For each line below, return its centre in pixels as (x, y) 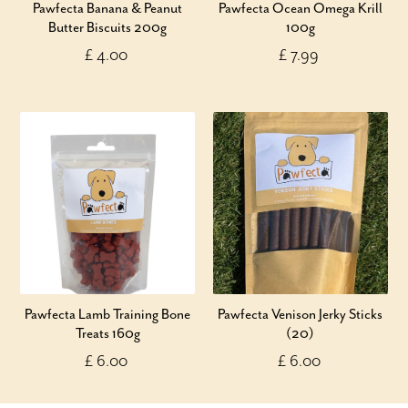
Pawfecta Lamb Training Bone (108, 314)
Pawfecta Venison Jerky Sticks (301, 314)
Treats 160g (107, 333)
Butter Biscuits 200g (108, 27)
